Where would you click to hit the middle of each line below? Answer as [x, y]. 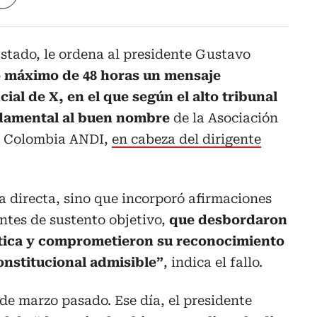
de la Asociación [226, 118]
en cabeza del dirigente [186, 139]
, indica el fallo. [213, 263]
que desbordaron [228, 220]
